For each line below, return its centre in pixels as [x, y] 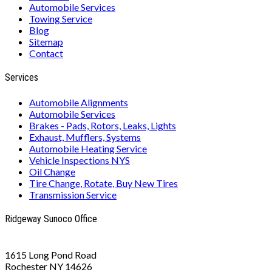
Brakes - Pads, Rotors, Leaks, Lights [103, 125]
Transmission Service [73, 194]
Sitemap [46, 42]
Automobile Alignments [79, 102]
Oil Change [52, 171]
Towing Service [61, 19]
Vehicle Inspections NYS [80, 160]
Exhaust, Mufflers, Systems [85, 137]
